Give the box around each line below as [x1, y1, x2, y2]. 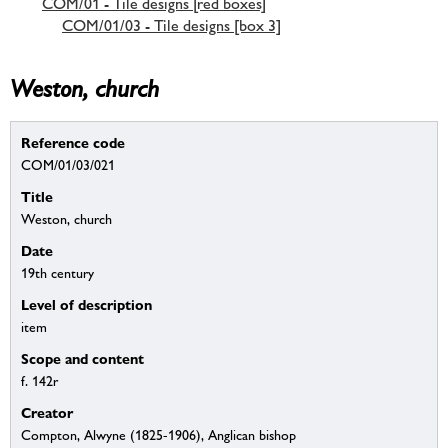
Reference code [21, 134, 125, 152]
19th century [21, 265, 94, 282]
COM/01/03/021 [21, 157, 115, 174]
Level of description [21, 296, 152, 314]
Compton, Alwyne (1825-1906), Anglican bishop [21, 427, 296, 444]
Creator [21, 404, 73, 422]
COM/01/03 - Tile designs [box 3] [62, 15, 281, 35]
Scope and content [21, 350, 144, 368]
